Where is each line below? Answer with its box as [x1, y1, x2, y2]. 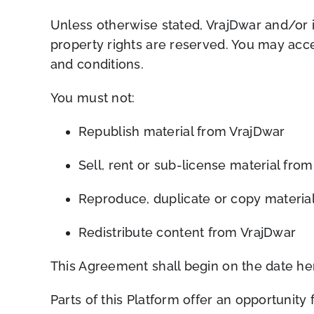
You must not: [50, 90, 135, 105]
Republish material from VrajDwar [78, 123, 285, 139]
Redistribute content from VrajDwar [78, 224, 296, 240]
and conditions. [50, 56, 144, 71]
